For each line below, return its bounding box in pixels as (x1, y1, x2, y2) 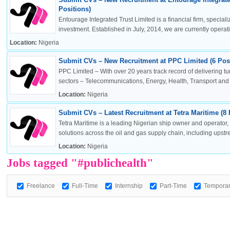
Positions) (58, 5, 91, 13)
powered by (151, 186, 176, 193)
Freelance (26, 182, 55, 189)
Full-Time (71, 182, 98, 189)
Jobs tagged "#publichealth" (6, 157, 154, 169)
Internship (114, 182, 143, 189)
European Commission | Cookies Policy (96, 91, 228, 101)
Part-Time (159, 182, 187, 189)
